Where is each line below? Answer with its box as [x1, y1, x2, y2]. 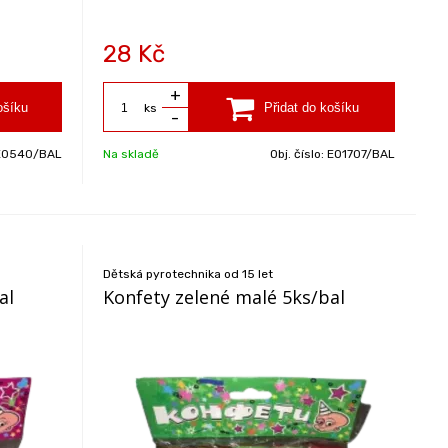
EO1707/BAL [327, 147, 395, 161]
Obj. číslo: [270, 147, 327, 161]
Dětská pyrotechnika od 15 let [103, 267, 274, 281]
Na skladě [103, 147, 160, 161]
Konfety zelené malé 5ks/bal [103, 285, 346, 309]
